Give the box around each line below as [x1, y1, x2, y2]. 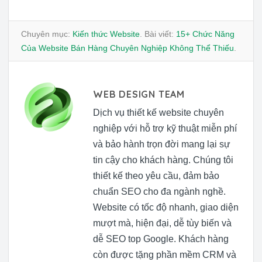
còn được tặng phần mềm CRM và [93, 249, 236, 260]
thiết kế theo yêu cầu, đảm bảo [93, 170, 219, 181]
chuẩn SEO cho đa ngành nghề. [93, 186, 226, 196]
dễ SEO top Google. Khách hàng [93, 233, 229, 244]
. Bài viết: [140, 29, 176, 39]
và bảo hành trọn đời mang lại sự [93, 139, 230, 149]
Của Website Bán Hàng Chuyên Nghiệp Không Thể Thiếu [21, 43, 234, 53]
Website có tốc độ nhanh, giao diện [93, 202, 239, 212]
